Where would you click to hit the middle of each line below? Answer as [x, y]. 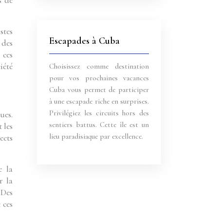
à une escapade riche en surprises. [99, 101]
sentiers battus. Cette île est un [99, 125]
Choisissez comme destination [99, 66]
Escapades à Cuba [84, 41]
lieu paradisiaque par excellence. [96, 136]
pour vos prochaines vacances [99, 78]
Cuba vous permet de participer [99, 90]
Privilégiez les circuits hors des [99, 113]
